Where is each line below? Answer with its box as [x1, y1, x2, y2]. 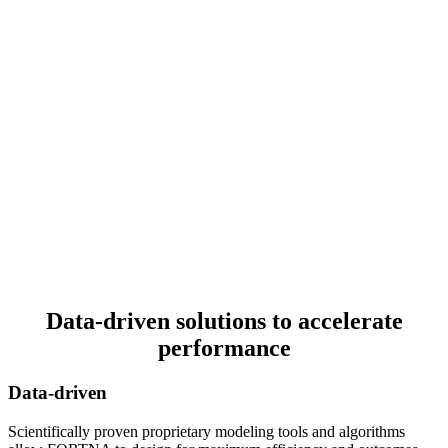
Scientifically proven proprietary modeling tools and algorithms [8, 423, 405, 441]
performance [157, 335, 291, 362]
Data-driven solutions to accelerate [45, 308, 403, 335]
